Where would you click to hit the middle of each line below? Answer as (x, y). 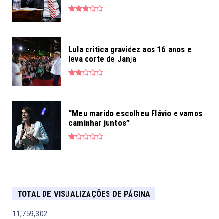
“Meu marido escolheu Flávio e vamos (135, 114)
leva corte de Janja (102, 59)
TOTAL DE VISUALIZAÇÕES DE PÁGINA (84, 194)
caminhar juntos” (99, 123)
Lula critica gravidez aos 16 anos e (130, 50)
